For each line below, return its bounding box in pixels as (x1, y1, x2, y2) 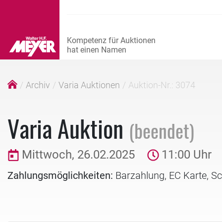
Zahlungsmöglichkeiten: (7, 169, 113, 181)
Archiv (26, 80, 50, 90)
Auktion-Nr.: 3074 (128, 80, 195, 90)
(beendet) (129, 116, 194, 144)
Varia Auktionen (58, 80, 120, 90)
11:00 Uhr (162, 148, 212, 162)
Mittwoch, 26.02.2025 (22, 148, 135, 162)
